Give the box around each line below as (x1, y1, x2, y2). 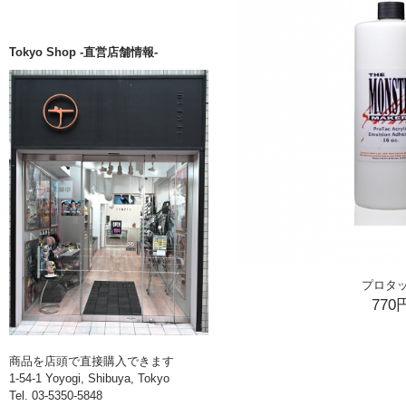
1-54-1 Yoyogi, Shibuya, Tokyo (9, 371, 169, 385)
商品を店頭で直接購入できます (9, 353, 174, 368)
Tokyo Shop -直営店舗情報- (9, 44, 158, 59)
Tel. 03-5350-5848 (9, 388, 102, 402)
